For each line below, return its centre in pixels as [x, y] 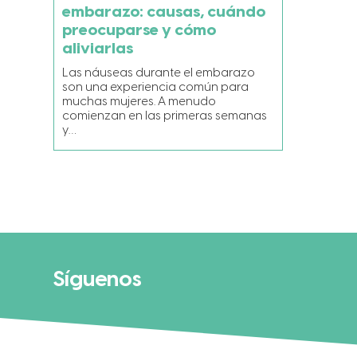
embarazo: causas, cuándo [164, 12]
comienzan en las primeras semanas [165, 116]
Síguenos [98, 280]
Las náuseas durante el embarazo [159, 73]
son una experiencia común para [156, 87]
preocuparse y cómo [139, 30]
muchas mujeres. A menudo [139, 102]
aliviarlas [98, 49]
